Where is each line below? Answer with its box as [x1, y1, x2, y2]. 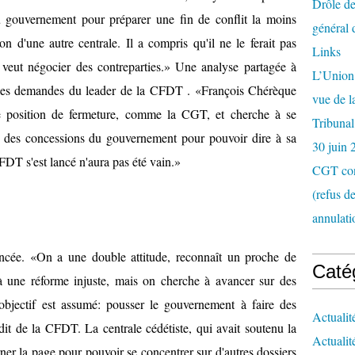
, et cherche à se [207, 105, 296, 123]
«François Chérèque [194, 82, 296, 99]
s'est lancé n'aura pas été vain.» [26, 153, 181, 170]
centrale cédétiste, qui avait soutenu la [102, 319, 296, 337]
